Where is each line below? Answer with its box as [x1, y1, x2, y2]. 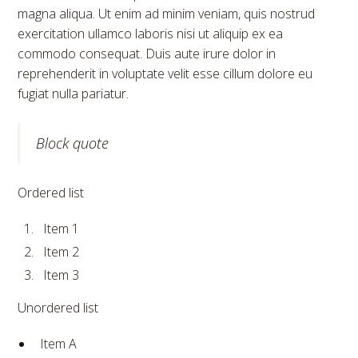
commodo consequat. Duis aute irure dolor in [18, 45, 276, 63]
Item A [40, 335, 78, 353]
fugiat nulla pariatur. [18, 85, 129, 103]
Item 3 [43, 266, 80, 284]
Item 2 [43, 243, 80, 261]
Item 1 [43, 220, 80, 238]
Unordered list [18, 299, 99, 317]
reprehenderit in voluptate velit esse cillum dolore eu [18, 65, 313, 83]
